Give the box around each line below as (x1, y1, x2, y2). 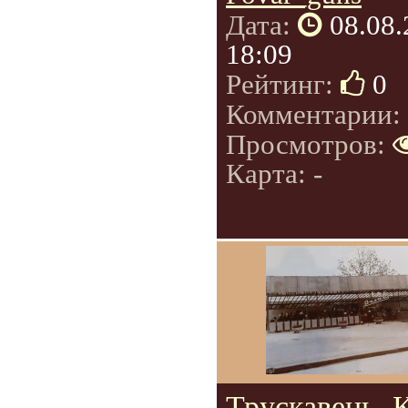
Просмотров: (226, 127, 393, 160)
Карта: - (226, 157, 322, 189)
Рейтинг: (226, 67, 341, 100)
